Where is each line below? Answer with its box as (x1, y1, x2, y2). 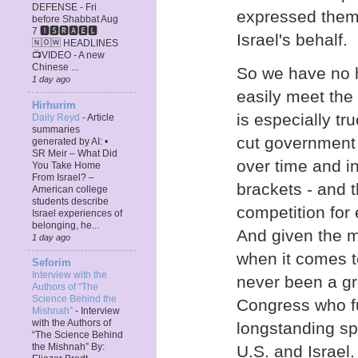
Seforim (32, 257, 71, 268)
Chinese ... (32, 62, 78, 74)
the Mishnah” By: (32, 340, 105, 352)
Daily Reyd (32, 111, 82, 123)
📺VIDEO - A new (32, 50, 105, 62)
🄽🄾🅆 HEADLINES (32, 38, 118, 50)
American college (32, 183, 108, 195)
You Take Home (32, 159, 101, 171)
